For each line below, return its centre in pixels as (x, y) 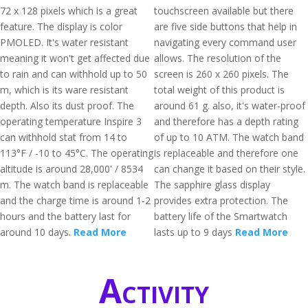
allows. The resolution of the (218, 58)
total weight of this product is (219, 90)
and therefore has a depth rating (226, 121)
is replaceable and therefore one (226, 153)
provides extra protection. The (221, 200)
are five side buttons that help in (225, 26)
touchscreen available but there (224, 11)
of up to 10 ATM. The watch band (229, 137)
